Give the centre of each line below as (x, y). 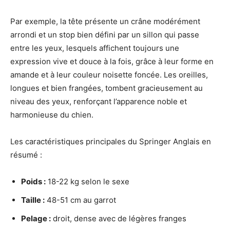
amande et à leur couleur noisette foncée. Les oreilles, (109, 74)
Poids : (33, 181)
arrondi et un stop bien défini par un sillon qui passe (105, 34)
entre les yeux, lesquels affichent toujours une (95, 48)
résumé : (26, 155)
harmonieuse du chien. (52, 114)
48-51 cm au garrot (80, 200)
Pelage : (36, 218)
